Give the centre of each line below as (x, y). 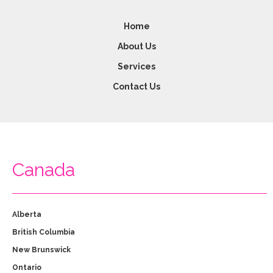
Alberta (27, 215)
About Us (136, 47)
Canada (44, 170)
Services (136, 67)
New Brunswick (41, 250)
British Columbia (44, 232)
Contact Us (136, 87)
